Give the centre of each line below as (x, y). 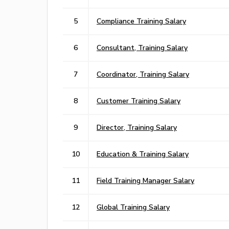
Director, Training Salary (137, 127)
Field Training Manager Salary (145, 180)
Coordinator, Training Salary (143, 74)
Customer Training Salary (139, 100)
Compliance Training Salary (141, 21)
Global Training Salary (133, 207)
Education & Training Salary (143, 154)
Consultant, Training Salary (142, 47)
